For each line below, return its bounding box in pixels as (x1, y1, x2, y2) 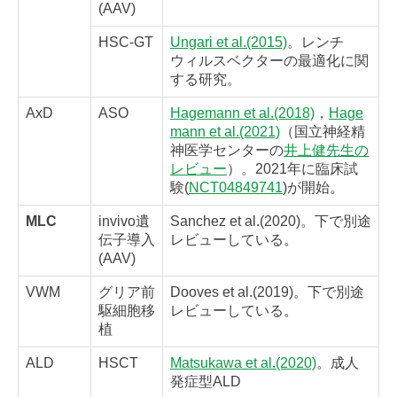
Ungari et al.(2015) (170, 35, 287, 51)
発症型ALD (170, 374, 241, 390)
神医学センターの (170, 143, 284, 159)
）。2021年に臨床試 (227, 161, 358, 177)
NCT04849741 (189, 180, 283, 196)
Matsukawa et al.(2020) (170, 355, 316, 371)
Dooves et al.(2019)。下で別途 (170, 284, 364, 300)
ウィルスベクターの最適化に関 (170, 53, 369, 69)
